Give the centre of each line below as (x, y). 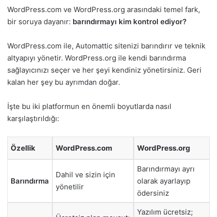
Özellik (23, 148)
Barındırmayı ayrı (166, 169)
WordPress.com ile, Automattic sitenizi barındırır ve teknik (106, 46)
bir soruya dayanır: (40, 21)
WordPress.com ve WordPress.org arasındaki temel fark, (104, 9)
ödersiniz (153, 193)
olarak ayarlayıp (164, 181)
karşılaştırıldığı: (33, 118)
